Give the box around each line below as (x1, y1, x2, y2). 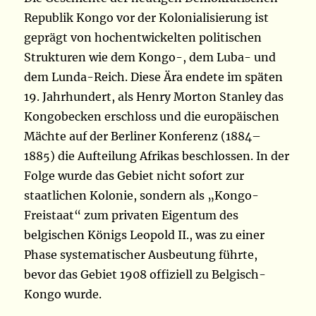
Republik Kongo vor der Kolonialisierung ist (24, 11, 269, 25)
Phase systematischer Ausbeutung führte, (24, 248, 258, 262)
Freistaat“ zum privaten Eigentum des (24, 208, 239, 223)
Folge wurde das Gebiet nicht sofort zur (24, 169, 245, 183)
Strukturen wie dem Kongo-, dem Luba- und (24, 50, 276, 65)
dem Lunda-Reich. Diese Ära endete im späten (24, 70, 284, 85)
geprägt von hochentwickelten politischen (24, 30, 262, 45)
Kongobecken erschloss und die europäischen (24, 109, 280, 124)
